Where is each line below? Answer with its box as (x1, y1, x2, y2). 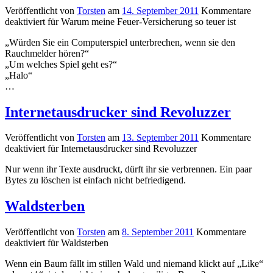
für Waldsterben (45, 238, 108, 249)
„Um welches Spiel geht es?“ (5, 58, 117, 69)
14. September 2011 (122, 5, 199, 16)
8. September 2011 (122, 227, 194, 238)
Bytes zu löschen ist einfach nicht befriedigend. (5, 175, 186, 186)
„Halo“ (5, 69, 32, 80)
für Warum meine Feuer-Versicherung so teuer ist (45, 16, 236, 27)
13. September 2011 (122, 132, 199, 143)
